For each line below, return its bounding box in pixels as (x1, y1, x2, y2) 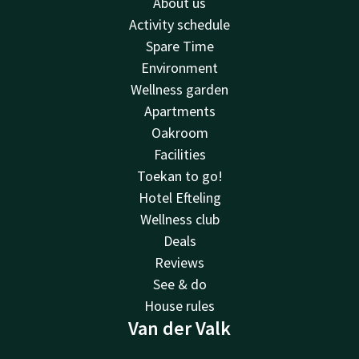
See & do (152, 274, 207, 293)
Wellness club (139, 209, 220, 228)
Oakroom (151, 123, 208, 142)
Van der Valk (128, 315, 231, 341)
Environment (141, 58, 218, 77)
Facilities (153, 144, 206, 163)
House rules (144, 296, 215, 315)
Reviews (155, 252, 204, 272)
